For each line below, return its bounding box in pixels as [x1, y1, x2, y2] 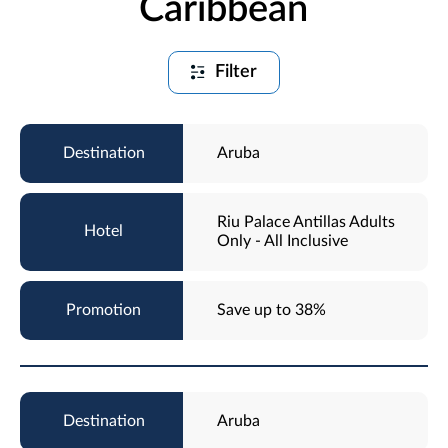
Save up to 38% [217, 301, 327, 318]
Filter [215, 62, 258, 81]
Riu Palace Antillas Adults [217, 213, 396, 230]
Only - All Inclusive [217, 232, 349, 249]
